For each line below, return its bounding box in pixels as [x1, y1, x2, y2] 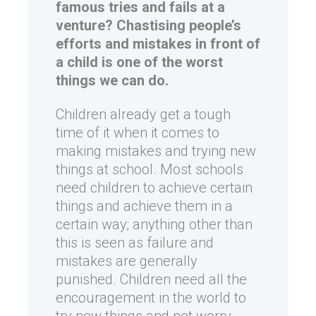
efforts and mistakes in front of [56, 35, 260, 52]
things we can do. [56, 72, 169, 89]
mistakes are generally [56, 253, 197, 269]
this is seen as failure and [56, 234, 214, 251]
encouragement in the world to [56, 289, 246, 306]
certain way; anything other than [56, 216, 253, 233]
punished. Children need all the [56, 271, 247, 288]
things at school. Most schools [56, 161, 243, 178]
